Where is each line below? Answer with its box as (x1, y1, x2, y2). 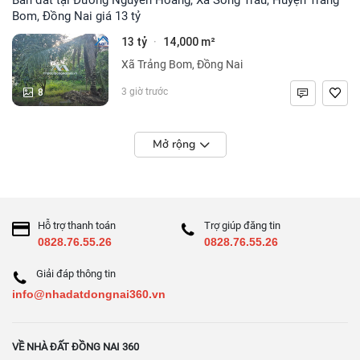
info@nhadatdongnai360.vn (12, 287, 166, 301)
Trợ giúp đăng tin (204, 219, 280, 231)
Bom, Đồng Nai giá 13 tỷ (12, 8, 141, 23)
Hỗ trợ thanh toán (38, 219, 116, 231)
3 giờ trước (121, 85, 168, 97)
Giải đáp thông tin (36, 267, 116, 280)
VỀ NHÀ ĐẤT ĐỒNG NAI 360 (12, 340, 139, 353)
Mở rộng (152, 136, 195, 152)
